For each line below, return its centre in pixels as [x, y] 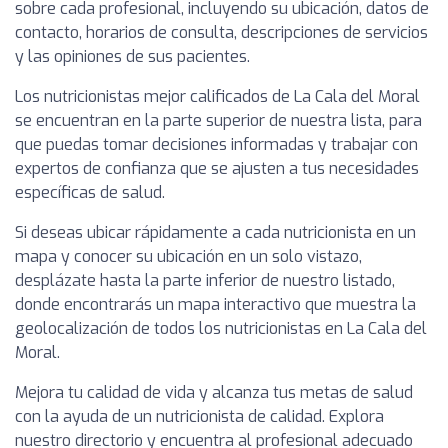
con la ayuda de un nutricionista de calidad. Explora [199, 416]
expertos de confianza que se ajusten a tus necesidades [217, 168]
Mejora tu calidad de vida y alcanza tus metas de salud [214, 392]
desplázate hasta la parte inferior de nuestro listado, [205, 280]
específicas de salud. [90, 192]
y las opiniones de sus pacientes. [132, 56]
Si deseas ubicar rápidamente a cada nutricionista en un [215, 232]
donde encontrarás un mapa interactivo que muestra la [215, 304]
